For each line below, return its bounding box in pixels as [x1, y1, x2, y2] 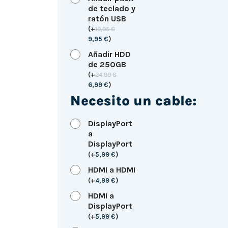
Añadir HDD [88, 49, 131, 59]
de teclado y [88, 3, 135, 13]
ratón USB [88, 13, 126, 23]
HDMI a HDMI [88, 165, 135, 175]
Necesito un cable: [70, 92, 196, 109]
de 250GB [88, 59, 126, 69]
